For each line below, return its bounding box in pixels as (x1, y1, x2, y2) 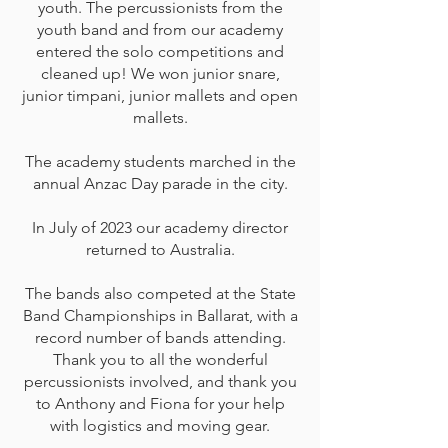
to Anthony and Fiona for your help (35, 394, 285, 413)
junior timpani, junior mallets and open (22, 86, 298, 105)
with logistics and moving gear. (50, 416, 270, 435)
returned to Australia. (85, 240, 235, 259)
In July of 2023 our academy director (32, 218, 288, 237)
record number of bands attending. (34, 328, 286, 347)
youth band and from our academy (37, 20, 283, 39)
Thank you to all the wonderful (52, 350, 268, 369)
